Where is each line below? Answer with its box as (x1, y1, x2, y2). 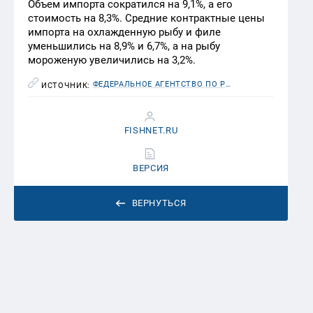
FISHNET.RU (124, 124, 178, 136)
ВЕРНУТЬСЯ (131, 197, 187, 208)
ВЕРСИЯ (133, 162, 169, 173)
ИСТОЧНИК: (41, 80, 93, 90)
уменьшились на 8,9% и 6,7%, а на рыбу (28, 39, 220, 52)
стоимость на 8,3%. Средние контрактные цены (28, 11, 265, 24)
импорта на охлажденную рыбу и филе (28, 25, 221, 38)
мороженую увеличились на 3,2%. (28, 53, 196, 66)
